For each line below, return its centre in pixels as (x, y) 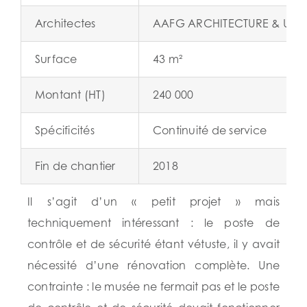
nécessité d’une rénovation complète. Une (153, 266)
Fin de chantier (75, 166)
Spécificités (65, 131)
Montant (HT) (70, 95)
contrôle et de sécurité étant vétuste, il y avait (153, 244)
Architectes (65, 24)
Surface (56, 59)
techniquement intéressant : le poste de (153, 223)
